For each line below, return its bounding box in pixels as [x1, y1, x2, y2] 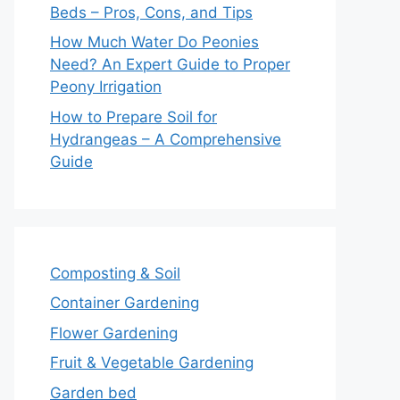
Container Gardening [50, 294, 199, 312]
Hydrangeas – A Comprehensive [50, 129, 281, 148]
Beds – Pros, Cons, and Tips [50, 3, 253, 21]
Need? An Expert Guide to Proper [50, 55, 290, 74]
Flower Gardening [50, 323, 178, 342]
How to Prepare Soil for [50, 107, 217, 126]
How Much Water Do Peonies [50, 33, 259, 52]
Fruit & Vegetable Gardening [50, 354, 254, 372]
